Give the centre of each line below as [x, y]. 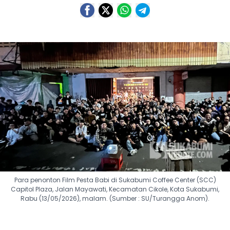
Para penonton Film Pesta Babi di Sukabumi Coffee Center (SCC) [115, 180]
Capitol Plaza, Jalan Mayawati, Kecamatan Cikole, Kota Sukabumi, [115, 189]
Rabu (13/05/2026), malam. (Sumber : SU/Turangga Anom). [115, 198]
